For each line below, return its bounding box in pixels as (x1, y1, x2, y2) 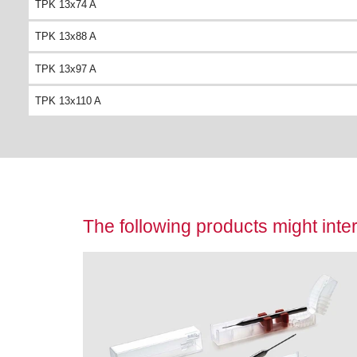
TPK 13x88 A (35, 30, 96, 43)
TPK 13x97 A (35, 62, 96, 75)
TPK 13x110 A (35, 94, 101, 107)
